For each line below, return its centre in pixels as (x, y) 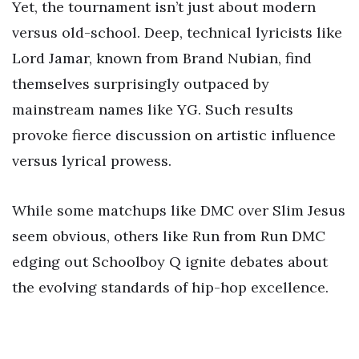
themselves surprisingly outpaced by (141, 83)
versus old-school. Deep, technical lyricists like (177, 32)
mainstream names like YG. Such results (153, 109)
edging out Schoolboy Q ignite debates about (170, 261)
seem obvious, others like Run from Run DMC (169, 236)
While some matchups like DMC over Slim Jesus (179, 210)
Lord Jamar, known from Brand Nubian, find (162, 58)
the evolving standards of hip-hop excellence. (170, 287)
